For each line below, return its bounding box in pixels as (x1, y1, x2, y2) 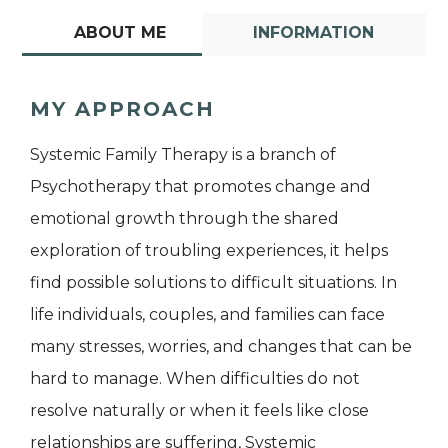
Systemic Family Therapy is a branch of (30, 144, 336, 164)
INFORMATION (253, 22, 375, 42)
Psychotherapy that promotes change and (30, 176, 371, 196)
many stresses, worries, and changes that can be (30, 336, 412, 356)
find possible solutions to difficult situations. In (30, 272, 397, 292)
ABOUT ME (73, 22, 166, 42)
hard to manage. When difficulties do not (30, 368, 360, 388)
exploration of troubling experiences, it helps (30, 240, 388, 260)
